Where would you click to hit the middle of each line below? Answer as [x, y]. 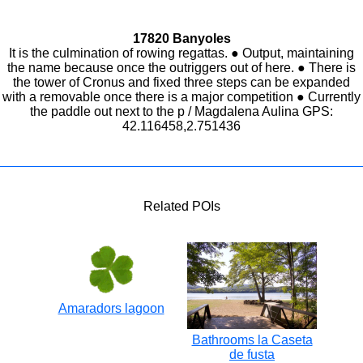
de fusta [252, 354]
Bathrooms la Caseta [252, 340]
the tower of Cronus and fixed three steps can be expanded [181, 82]
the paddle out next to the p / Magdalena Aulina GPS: [181, 111]
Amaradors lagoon [111, 308]
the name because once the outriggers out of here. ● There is [181, 68]
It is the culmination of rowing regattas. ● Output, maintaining [181, 53]
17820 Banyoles [181, 38]
